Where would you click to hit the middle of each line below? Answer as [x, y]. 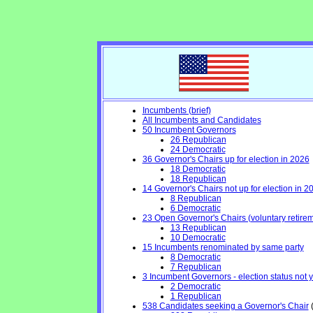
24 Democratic [198, 150]
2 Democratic [195, 286]
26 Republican [198, 140]
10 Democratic [198, 238]
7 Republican [196, 267]
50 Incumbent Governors [189, 130]
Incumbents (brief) [176, 110]
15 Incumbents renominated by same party [223, 247]
